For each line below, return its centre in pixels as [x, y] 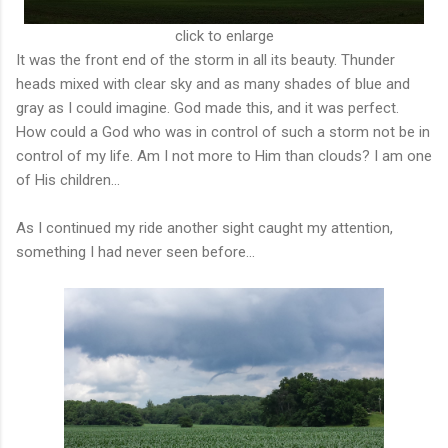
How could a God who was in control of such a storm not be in [223, 131]
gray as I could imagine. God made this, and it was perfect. [207, 107]
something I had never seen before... [135, 251]
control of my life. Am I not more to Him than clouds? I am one [224, 155]
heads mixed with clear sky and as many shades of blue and [213, 83]
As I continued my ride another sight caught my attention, [204, 227]
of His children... [68, 179]
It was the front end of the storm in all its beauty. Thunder [205, 59]
